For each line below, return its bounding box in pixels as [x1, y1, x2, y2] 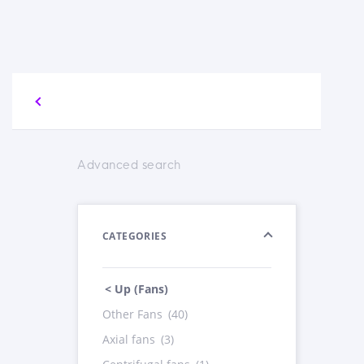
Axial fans [102, 331, 158, 347]
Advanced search [77, 158, 181, 172]
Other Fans [102, 306, 166, 322]
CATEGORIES [102, 229, 167, 243]
